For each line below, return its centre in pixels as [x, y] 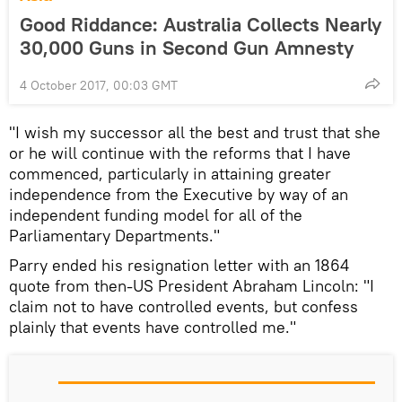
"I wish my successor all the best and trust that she [195, 132]
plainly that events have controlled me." [153, 327]
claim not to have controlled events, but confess [184, 306]
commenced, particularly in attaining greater [170, 173]
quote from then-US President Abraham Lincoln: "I [192, 285]
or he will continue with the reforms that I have [180, 153]
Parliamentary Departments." [114, 235]
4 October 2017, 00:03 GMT [99, 85]
